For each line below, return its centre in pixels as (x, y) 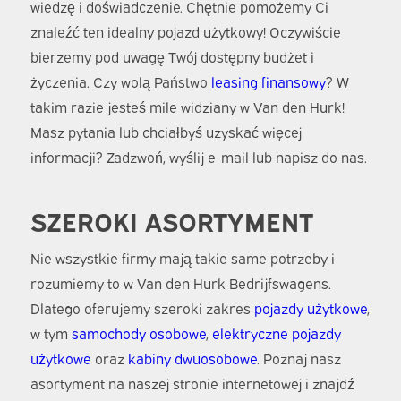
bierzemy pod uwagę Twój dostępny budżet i (172, 56)
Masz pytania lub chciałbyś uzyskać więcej (166, 131)
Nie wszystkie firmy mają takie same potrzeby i (182, 258)
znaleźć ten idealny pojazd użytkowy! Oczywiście (185, 31)
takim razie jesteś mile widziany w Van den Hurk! (187, 106)
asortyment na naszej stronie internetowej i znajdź (192, 384)
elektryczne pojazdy (276, 333)
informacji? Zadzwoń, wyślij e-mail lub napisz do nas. (198, 156)
